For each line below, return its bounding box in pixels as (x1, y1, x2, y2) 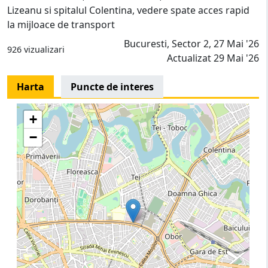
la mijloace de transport (7, 17, 115, 31)
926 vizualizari (7, 44, 65, 56)
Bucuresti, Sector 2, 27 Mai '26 (124, 36, 259, 50)
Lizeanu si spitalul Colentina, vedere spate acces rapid (7, 3, 249, 17)
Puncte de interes (71, 80, 154, 93)
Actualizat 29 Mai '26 (167, 51, 259, 65)
